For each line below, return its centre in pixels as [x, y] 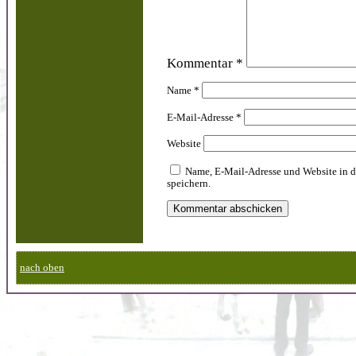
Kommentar [201, 64]
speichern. [189, 184]
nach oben [42, 268]
